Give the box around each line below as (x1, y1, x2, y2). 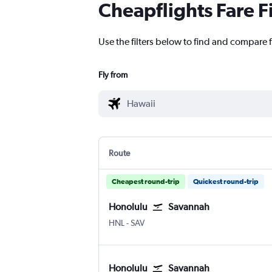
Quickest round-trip (193, 177, 259, 186)
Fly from (98, 70, 127, 80)
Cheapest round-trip (112, 177, 180, 186)
